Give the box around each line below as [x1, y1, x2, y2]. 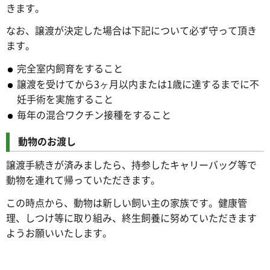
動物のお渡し [18, 134, 76, 149]
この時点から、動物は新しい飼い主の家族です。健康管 [6, 195, 247, 210]
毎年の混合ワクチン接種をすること [17, 107, 171, 122]
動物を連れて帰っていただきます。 [6, 172, 160, 187]
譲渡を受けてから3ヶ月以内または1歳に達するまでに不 [17, 77, 259, 92]
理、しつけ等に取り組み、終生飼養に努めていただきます [6, 210, 257, 225]
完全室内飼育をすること [17, 61, 123, 76]
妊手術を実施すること [17, 92, 113, 107]
